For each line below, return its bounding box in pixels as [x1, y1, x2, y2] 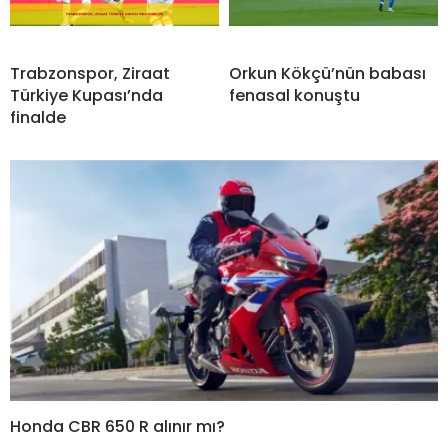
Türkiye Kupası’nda [10, 84, 163, 107]
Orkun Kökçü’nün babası [229, 62, 426, 85]
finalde [10, 106, 66, 129]
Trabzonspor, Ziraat [10, 62, 170, 85]
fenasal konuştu [229, 84, 360, 107]
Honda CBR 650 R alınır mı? [10, 414, 225, 438]
